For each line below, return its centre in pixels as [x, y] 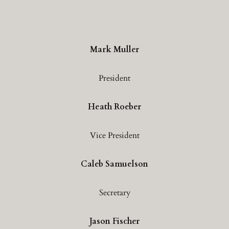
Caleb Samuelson [114, 164]
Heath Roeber [114, 107]
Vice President [114, 135]
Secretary [114, 192]
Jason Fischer [114, 221]
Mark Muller [114, 49]
